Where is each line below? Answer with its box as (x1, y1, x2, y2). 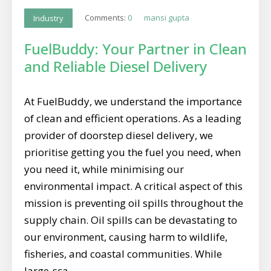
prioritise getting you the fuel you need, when (24, 145, 241, 159)
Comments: (85, 12, 128, 24)
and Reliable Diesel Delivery (24, 56, 207, 76)
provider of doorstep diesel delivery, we (24, 128, 213, 142)
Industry (33, 12, 64, 24)
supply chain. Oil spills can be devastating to (24, 212, 237, 227)
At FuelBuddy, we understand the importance (24, 94, 242, 108)
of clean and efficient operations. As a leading (24, 111, 241, 125)
